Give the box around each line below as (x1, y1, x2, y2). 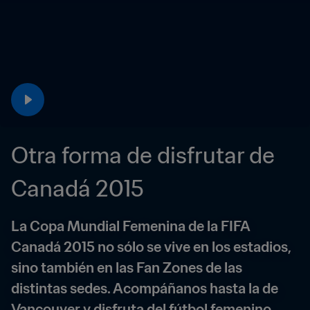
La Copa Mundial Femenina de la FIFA (11, 217, 250, 235)
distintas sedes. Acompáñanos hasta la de (11, 280, 278, 298)
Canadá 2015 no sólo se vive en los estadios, (11, 238, 291, 256)
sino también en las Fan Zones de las (11, 259, 242, 277)
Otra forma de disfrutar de (11, 140, 275, 170)
